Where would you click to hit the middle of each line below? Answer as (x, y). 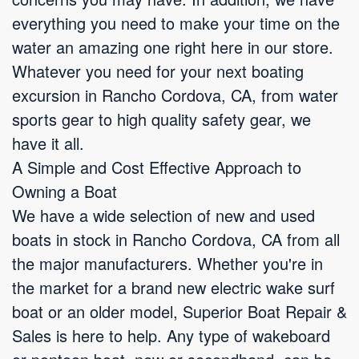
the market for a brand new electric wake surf (173, 287)
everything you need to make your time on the (176, 23)
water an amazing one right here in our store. (173, 47)
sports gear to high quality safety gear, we (161, 119)
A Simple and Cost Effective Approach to (157, 167)
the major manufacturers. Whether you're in (167, 263)
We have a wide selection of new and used (163, 215)
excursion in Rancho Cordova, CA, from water (175, 95)
